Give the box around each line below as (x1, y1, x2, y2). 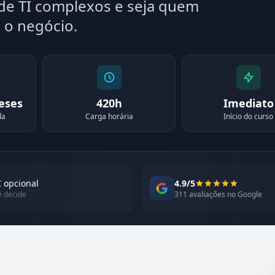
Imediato (223, 96, 274, 110)
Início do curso (223, 111, 273, 122)
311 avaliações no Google (174, 189, 262, 199)
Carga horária (85, 111, 133, 122)
